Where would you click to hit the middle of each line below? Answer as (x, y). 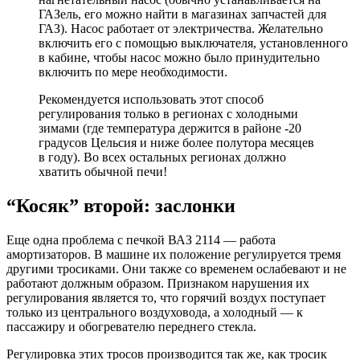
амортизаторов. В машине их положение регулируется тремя (174, 254)
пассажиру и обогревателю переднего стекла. (131, 326)
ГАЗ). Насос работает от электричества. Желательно (181, 28)
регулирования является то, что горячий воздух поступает (166, 297)
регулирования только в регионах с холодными (168, 113)
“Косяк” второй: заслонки (121, 205)
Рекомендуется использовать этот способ (151, 99)
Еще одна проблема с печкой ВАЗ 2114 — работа (141, 239)
